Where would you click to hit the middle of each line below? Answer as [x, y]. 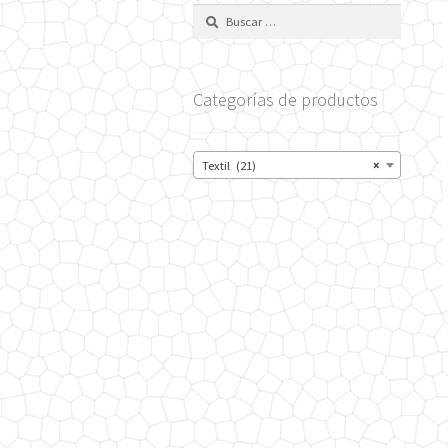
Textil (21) [229, 165]
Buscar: [212, 12]
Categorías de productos [286, 100]
